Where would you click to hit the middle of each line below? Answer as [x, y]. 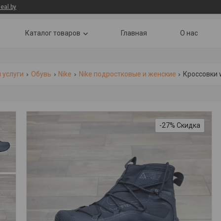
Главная [134, 33]
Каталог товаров [53, 33]
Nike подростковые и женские [127, 74]
